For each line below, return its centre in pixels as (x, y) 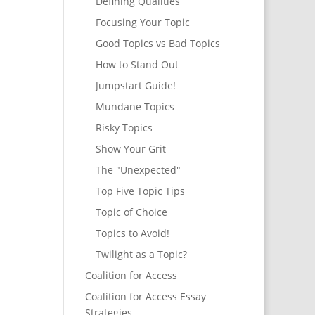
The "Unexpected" (138, 170)
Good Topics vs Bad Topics (157, 44)
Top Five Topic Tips (140, 191)
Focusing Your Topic (142, 22)
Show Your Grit (130, 149)
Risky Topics (124, 128)
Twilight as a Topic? (141, 255)
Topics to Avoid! (132, 233)
